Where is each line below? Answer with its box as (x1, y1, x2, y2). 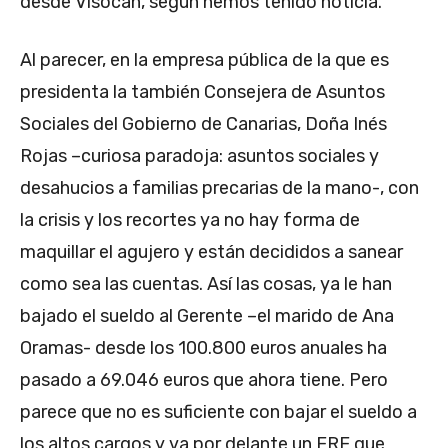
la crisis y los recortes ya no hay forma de (20, 208, 360, 231)
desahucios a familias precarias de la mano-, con (20, 176, 419, 199)
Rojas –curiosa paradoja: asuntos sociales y (20, 144, 379, 167)
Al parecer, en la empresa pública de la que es (20, 48, 389, 71)
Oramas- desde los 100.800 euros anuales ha (20, 336, 387, 359)
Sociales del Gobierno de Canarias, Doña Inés (20, 112, 387, 135)
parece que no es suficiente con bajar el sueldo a (20, 400, 417, 423)
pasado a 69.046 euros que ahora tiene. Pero (20, 368, 388, 391)
